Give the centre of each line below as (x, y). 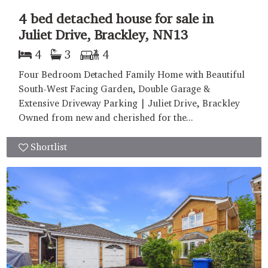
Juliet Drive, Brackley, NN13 (103, 35)
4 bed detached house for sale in (116, 19)
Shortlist (49, 147)
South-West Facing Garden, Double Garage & (115, 89)
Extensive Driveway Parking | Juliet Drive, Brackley (129, 103)
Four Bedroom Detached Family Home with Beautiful (132, 75)
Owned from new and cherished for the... (106, 118)
